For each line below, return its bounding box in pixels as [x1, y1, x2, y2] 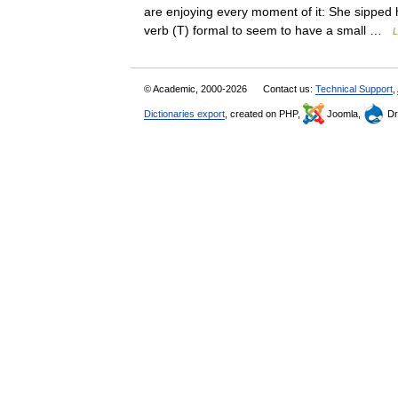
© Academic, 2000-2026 [144, 84, 250, 94]
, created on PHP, [225, 108, 303, 119]
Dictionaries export [144, 108, 225, 119]
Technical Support [315, 84, 393, 94]
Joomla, [324, 108, 363, 119]
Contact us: [263, 84, 315, 94]
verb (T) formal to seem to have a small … [144, 23, 393, 37]
